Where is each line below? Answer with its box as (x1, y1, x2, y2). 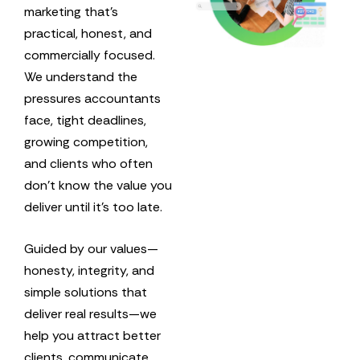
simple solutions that (24, 284, 147, 301)
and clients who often (24, 154, 153, 172)
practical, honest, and (24, 24, 152, 42)
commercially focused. (24, 46, 155, 63)
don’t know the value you (24, 176, 172, 194)
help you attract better (24, 327, 161, 345)
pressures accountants (24, 89, 161, 107)
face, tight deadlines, (24, 111, 146, 129)
